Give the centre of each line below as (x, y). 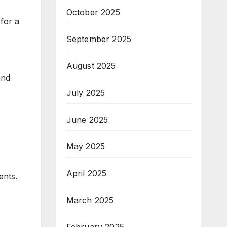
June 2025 (87, 120)
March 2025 (90, 200)
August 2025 (91, 66)
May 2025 (86, 146)
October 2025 (93, 12)
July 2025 (86, 93)
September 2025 (99, 39)
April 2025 (86, 173)
